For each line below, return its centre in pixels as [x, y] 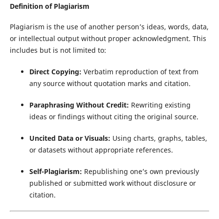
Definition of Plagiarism [49, 6]
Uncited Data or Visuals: [70, 138]
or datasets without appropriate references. [101, 150]
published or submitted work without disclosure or [112, 183]
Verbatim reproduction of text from [140, 71]
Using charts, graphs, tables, [159, 138]
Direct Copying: [55, 71]
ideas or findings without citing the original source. [114, 116]
